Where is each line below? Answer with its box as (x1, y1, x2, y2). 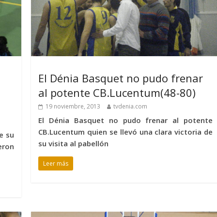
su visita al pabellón (38, 138, 109, 148)
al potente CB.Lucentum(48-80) (38, 85, 196, 100)
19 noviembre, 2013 (46, 102, 101, 110)
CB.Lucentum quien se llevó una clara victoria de (38, 126, 213, 137)
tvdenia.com (113, 102, 148, 110)
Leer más (43, 159, 69, 168)
